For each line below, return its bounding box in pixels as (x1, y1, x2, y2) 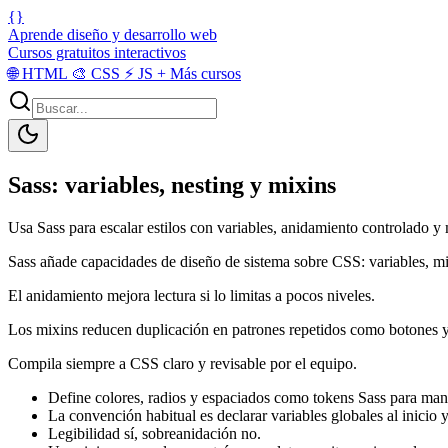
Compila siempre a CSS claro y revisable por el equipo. (8, 354, 357, 372)
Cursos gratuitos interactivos (8, 44, 186, 61)
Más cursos (166, 65, 241, 82)
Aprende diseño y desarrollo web (8, 26, 217, 43)
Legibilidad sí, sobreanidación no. (48, 424, 261, 442)
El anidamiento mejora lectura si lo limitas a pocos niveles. (8, 286, 375, 304)
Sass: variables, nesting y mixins (8, 171, 336, 198)
